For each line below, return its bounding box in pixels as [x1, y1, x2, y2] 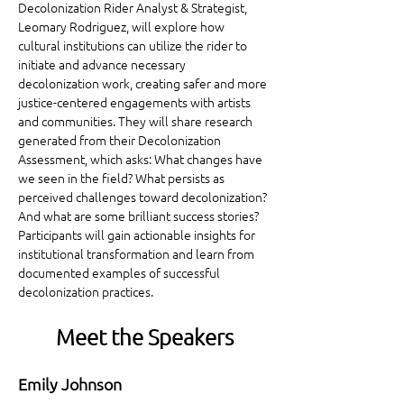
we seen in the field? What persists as [18, 169, 227, 188]
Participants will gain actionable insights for [18, 225, 258, 244]
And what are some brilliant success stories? [18, 207, 262, 225]
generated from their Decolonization [18, 131, 224, 150]
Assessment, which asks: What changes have [18, 150, 265, 169]
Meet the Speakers [55, 323, 234, 351]
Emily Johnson [18, 373, 122, 395]
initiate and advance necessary [18, 55, 188, 74]
